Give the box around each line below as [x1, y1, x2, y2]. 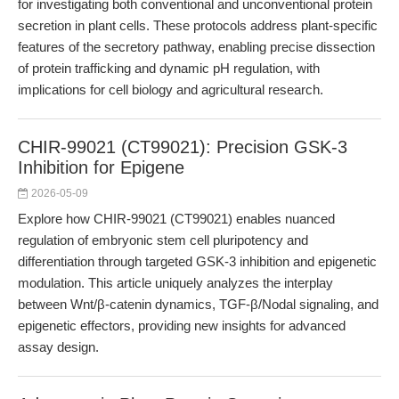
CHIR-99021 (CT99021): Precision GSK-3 [18, 137, 347, 157]
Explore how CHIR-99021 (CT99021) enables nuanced [18, 211, 335, 226]
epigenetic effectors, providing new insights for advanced [18, 318, 346, 333]
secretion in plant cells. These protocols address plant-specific [18, 18, 378, 33]
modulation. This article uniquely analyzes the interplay [18, 275, 333, 290]
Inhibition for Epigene [18, 158, 184, 177]
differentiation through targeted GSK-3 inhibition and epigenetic [18, 254, 377, 269]
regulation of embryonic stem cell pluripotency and [18, 232, 308, 248]
